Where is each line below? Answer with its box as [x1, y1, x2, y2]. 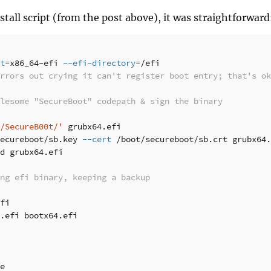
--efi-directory [63, 58, 135, 69]
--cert [82, 134, 111, 145]
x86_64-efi [10, 58, 63, 69]
